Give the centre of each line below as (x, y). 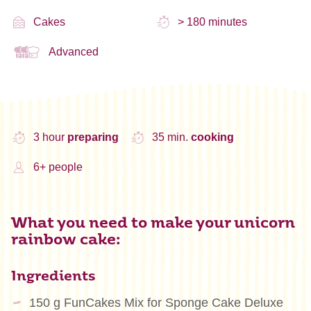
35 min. (171, 137)
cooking (212, 137)
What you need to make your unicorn (153, 224)
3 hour (50, 137)
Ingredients (53, 277)
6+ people (58, 167)
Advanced (74, 51)
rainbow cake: (66, 240)
